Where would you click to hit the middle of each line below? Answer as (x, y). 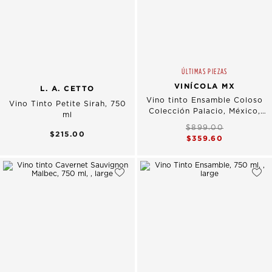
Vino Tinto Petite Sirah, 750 (67, 104)
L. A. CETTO (67, 89)
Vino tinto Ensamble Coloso (205, 100)
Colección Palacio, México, (205, 111)
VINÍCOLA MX (205, 86)
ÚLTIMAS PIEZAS (205, 71)
